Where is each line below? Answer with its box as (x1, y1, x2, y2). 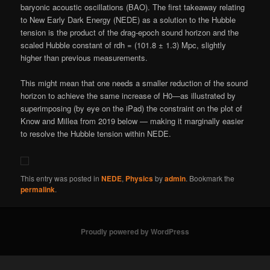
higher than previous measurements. (20, 51, 148, 63)
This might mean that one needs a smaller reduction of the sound (20, 77, 248, 89)
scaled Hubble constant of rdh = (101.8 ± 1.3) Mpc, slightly (20, 39, 227, 51)
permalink (20, 183, 55, 195)
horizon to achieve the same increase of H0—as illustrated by (20, 89, 236, 101)
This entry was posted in (20, 172, 102, 183)
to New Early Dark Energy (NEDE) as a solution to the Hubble (20, 13, 236, 25)
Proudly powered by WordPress (81, 226, 189, 237)
